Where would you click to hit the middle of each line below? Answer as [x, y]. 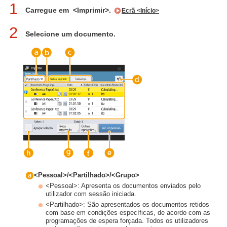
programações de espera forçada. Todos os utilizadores [127, 221]
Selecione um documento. [70, 34]
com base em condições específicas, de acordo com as [128, 213]
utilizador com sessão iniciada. [91, 194]
